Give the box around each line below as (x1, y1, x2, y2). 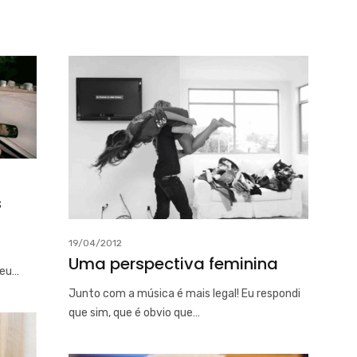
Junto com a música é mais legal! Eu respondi (69, 286, 300, 300)
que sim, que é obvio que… (69, 305, 200, 320)
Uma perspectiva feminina (69, 252, 278, 275)
